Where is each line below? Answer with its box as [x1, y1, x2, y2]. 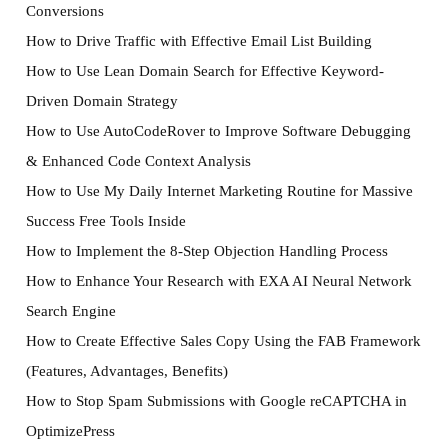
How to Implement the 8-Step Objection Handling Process [25, 242, 388, 260]
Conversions [25, 2, 104, 20]
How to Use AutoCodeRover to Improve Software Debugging [25, 122, 411, 140]
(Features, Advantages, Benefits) [25, 362, 228, 380]
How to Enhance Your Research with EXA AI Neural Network [25, 272, 412, 290]
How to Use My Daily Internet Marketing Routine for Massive [25, 182, 413, 200]
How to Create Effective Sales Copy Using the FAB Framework [25, 332, 421, 350]
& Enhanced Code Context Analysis [25, 152, 251, 170]
